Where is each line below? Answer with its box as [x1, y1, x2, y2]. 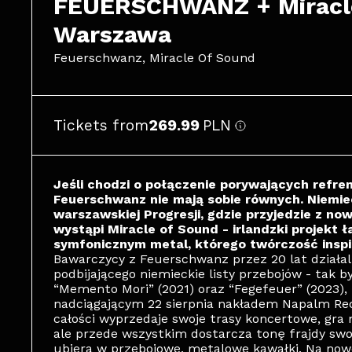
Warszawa [53, 20, 171, 48]
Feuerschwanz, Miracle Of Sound [53, 50, 255, 65]
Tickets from [53, 116, 148, 134]
